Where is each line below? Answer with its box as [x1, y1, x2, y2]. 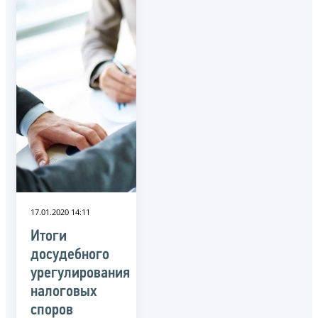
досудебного [31, 246, 109, 263]
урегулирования [31, 265, 130, 282]
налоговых [31, 283, 97, 300]
